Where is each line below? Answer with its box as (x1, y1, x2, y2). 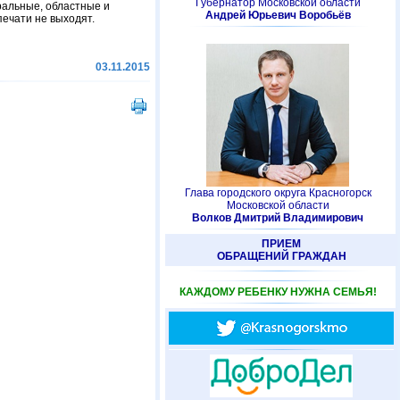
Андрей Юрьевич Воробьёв (204, 9, 351, 21)
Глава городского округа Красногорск (184, 187, 371, 199)
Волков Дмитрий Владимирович (192, 212, 363, 224)
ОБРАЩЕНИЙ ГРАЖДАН (216, 250, 346, 262)
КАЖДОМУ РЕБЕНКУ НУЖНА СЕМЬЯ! (179, 286, 377, 298)
